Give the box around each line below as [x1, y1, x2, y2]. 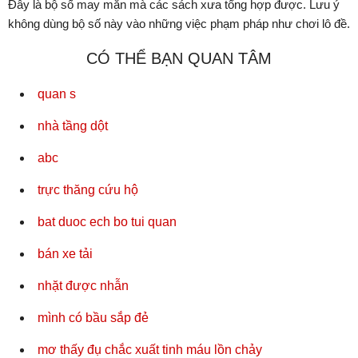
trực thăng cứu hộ [38, 183, 138, 197]
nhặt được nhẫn [38, 279, 129, 293]
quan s [38, 87, 76, 101]
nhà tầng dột [38, 119, 108, 133]
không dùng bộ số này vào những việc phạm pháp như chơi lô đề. [8, 17, 350, 31]
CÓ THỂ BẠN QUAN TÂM [86, 50, 272, 68]
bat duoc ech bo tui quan [38, 215, 177, 229]
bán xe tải [38, 247, 93, 261]
